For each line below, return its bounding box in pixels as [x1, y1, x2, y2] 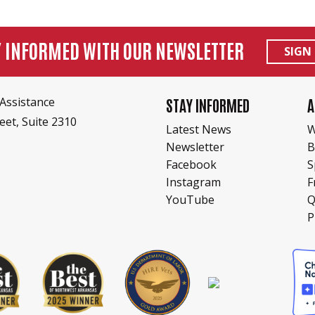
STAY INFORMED [166, 94, 250, 117]
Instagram [166, 174, 221, 190]
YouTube [166, 191, 214, 207]
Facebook [166, 156, 217, 172]
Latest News [166, 121, 231, 137]
